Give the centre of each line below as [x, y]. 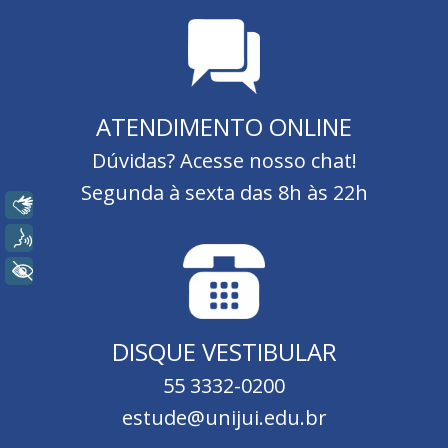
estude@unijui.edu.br [224, 417]
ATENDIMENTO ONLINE [224, 126]
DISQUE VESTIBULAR [224, 351]
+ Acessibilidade [121, 271]
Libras [81, 205]
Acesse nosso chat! [268, 160]
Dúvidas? [135, 160]
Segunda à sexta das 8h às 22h [224, 192]
